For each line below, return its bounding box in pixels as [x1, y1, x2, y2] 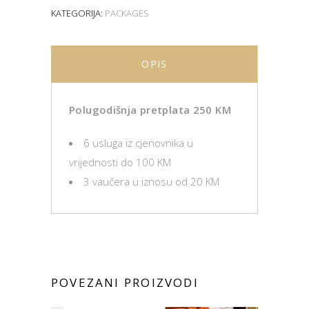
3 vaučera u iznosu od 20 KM [83, 174, 219, 188]
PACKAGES [105, 6, 149, 19]
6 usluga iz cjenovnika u [83, 135, 193, 150]
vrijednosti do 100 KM [69, 154, 171, 169]
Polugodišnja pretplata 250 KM [69, 102, 231, 117]
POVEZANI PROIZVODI [51, 274, 199, 290]
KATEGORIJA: [51, 6, 105, 19]
